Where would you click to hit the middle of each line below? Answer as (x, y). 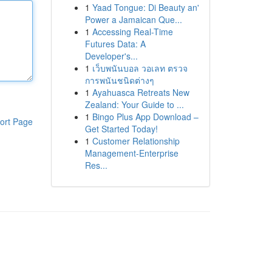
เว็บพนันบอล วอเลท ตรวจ (140, 68)
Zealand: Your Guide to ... (134, 104)
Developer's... (111, 56)
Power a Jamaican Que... (133, 19)
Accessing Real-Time (132, 32)
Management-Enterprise (131, 153)
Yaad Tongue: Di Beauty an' (145, 7)
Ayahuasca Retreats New (141, 92)
